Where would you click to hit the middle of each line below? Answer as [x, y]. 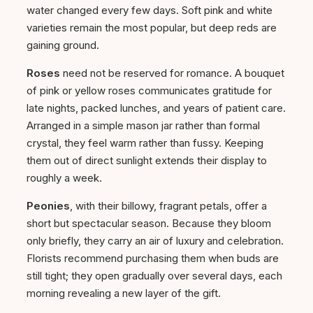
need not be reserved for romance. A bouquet [172, 73]
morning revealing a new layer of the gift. [124, 293]
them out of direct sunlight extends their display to [147, 161]
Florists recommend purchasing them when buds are [153, 259]
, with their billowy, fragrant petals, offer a [168, 206]
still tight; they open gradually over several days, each [154, 276]
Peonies [48, 206]
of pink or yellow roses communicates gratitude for [149, 91]
